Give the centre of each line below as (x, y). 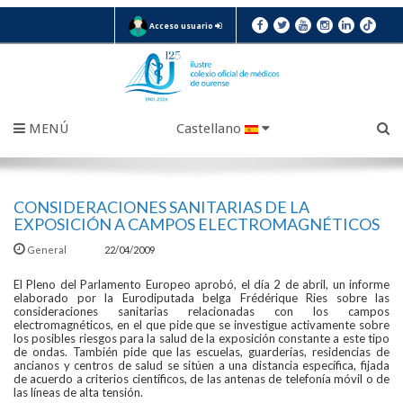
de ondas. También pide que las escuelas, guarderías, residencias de (201, 352)
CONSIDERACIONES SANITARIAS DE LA (161, 207)
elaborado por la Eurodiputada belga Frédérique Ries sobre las (201, 298)
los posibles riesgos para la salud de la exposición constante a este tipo (201, 339)
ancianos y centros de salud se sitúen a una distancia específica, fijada (201, 366)
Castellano (208, 129)
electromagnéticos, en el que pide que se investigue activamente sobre (201, 325)
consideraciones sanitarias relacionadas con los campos (201, 312)
